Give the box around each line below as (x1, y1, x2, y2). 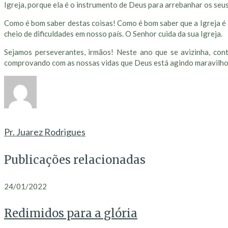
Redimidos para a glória (4, 206, 137, 221)
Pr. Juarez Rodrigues (4, 126, 85, 138)
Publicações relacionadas (4, 152, 146, 167)
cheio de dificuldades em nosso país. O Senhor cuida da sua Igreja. (4, 29, 222, 39)
